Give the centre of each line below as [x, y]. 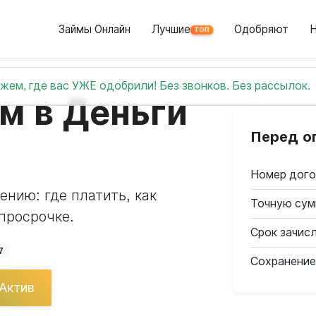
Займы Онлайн [95, 29]
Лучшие [171, 29]
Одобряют [261, 29]
